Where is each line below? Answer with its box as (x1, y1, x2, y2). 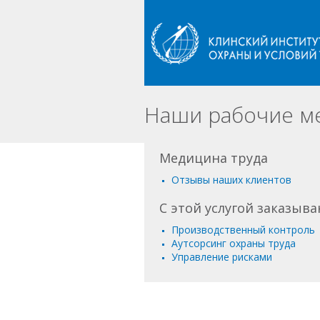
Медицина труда (159, 149, 268, 166)
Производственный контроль (171, 223, 315, 236)
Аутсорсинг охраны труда (171, 236, 296, 250)
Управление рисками (171, 250, 272, 264)
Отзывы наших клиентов (171, 173, 291, 186)
